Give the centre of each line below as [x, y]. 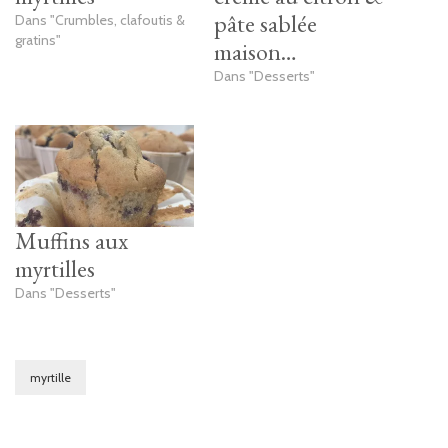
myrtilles [55, 269]
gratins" [38, 40]
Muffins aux [71, 241]
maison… [255, 52]
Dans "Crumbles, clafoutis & [100, 20]
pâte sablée [265, 24]
